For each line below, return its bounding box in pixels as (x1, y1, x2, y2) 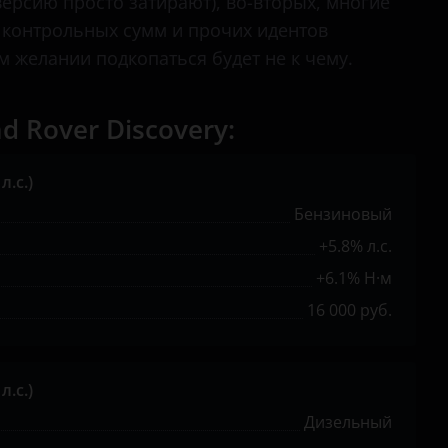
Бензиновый (294, 203, 392, 225)
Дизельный (304, 411, 392, 433)
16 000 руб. (307, 299, 392, 321)
